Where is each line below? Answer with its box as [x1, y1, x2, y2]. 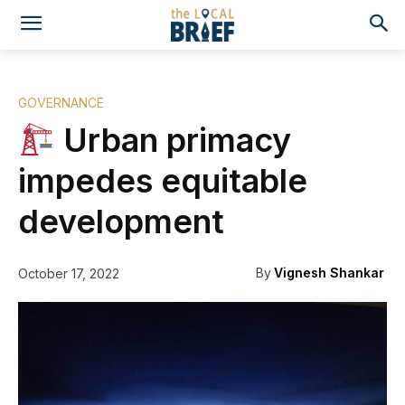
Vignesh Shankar [274, 265, 384, 280]
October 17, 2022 [18, 266, 119, 282]
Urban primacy [55, 120, 292, 160]
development [18, 202, 224, 241]
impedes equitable [18, 161, 307, 201]
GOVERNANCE [18, 95, 104, 110]
